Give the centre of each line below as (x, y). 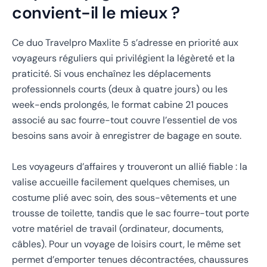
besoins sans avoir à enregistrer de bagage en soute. (127, 136)
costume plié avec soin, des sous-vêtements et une (124, 197)
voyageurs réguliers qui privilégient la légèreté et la (123, 58)
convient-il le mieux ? (96, 13)
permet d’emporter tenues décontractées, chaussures (130, 259)
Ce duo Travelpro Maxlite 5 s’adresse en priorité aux (125, 43)
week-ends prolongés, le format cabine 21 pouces (120, 105)
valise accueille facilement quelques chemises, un (121, 182)
